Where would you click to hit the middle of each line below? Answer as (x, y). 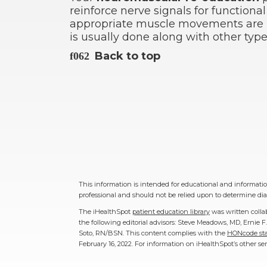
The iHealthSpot (105, 211)
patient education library (171, 211)
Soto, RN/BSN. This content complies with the (153, 233)
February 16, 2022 (105, 243)
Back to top (128, 56)
